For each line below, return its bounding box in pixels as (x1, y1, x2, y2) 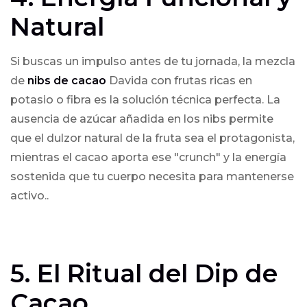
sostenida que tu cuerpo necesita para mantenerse (10, 170, 294, 183)
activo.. (10, 189, 49, 202)
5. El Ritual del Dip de (10, 258, 278, 288)
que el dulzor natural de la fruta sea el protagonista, (10, 132, 295, 145)
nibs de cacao (27, 74, 106, 87)
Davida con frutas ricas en (106, 74, 252, 87)
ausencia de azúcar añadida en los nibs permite (10, 112, 273, 125)
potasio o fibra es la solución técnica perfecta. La (10, 93, 280, 106)
